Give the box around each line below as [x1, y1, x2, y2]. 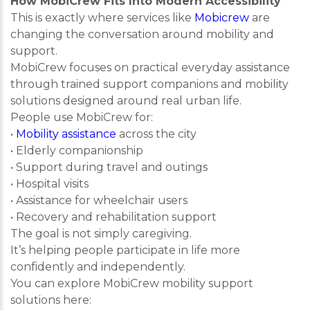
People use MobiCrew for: [10, 111, 153, 124]
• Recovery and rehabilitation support [10, 210, 217, 224]
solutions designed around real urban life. [10, 94, 241, 107]
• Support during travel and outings [10, 161, 208, 174]
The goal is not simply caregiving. [10, 227, 192, 240]
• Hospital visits [10, 177, 89, 190]
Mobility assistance [16, 127, 116, 140]
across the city [116, 127, 197, 140]
